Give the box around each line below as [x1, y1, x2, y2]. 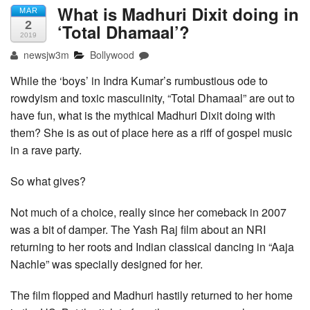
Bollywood [90, 48, 135, 62]
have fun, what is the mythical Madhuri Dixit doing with [10, 107, 275, 124]
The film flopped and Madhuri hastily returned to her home [10, 287, 293, 304]
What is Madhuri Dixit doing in [57, 2, 299, 26]
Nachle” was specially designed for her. [10, 256, 203, 273]
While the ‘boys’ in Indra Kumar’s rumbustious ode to [10, 73, 268, 89]
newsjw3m [21, 48, 70, 62]
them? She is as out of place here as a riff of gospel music [10, 125, 292, 141]
